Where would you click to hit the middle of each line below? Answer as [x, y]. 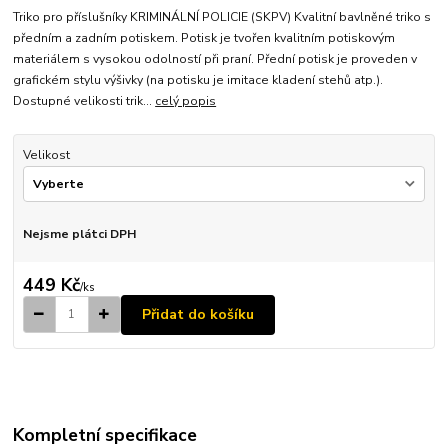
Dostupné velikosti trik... [84, 101]
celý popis [186, 101]
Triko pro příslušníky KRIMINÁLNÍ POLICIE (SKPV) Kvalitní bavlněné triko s [222, 17]
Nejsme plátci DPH [79, 233]
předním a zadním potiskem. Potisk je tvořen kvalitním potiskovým [204, 38]
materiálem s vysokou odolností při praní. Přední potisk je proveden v [215, 59]
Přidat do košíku [198, 314]
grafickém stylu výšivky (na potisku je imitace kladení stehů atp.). [198, 80]
